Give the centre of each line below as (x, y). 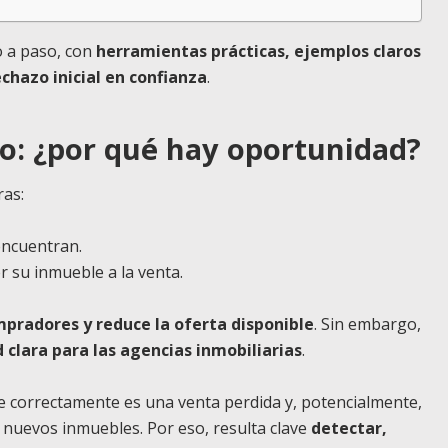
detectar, (349, 427)
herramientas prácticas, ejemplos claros (258, 51)
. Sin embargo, (367, 323)
